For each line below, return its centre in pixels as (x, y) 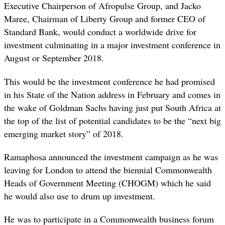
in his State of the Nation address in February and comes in (112, 94)
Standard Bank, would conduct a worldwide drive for (100, 32)
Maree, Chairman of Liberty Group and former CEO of (105, 19)
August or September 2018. (54, 58)
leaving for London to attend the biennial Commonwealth (108, 170)
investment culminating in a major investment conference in (112, 45)
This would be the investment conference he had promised (109, 81)
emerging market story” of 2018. (64, 133)
